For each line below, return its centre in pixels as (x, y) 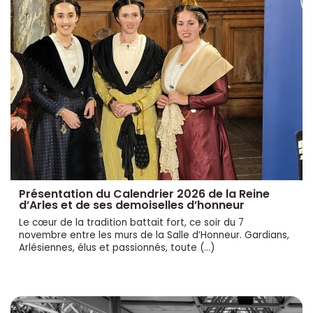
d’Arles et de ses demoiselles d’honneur (132, 205)
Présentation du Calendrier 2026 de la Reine (144, 194)
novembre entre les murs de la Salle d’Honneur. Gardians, (154, 235)
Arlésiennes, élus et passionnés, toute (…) (117, 247)
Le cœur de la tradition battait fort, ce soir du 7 (131, 222)
